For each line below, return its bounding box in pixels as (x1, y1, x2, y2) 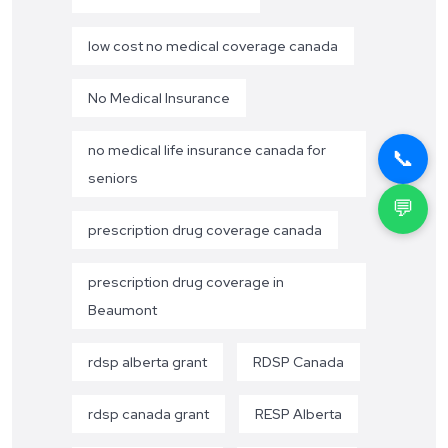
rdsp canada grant (88, 404, 209, 423)
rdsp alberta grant (88, 352, 207, 371)
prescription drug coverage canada (88, 220, 322, 239)
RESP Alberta (255, 404, 342, 423)
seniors (88, 168, 138, 187)
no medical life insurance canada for (88, 140, 326, 159)
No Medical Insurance (88, 88, 230, 107)
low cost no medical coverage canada (88, 36, 338, 55)
